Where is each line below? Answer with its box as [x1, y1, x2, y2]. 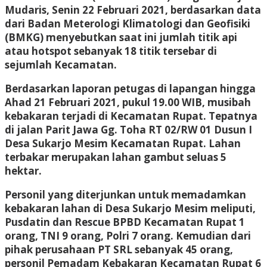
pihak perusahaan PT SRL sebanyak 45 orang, [5, 242, 233, 256]
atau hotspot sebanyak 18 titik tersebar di [5, 44, 217, 58]
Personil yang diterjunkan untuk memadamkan [5, 187, 246, 201]
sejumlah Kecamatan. [5, 57, 117, 72]
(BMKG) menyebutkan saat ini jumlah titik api [5, 30, 237, 44]
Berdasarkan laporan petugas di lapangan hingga [5, 81, 256, 95]
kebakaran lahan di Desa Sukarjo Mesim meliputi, [5, 201, 256, 215]
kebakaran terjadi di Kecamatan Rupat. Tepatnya [5, 108, 257, 123]
